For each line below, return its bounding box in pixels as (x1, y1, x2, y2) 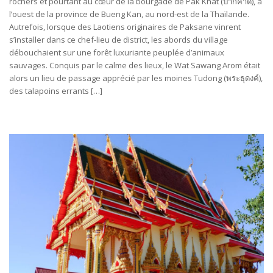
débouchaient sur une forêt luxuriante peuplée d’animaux (9, 47, 224, 58)
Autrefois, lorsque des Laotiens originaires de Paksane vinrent (9, 21, 241, 32)
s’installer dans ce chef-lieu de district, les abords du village (9, 34, 228, 45)
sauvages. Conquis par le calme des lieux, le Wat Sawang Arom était (9, 60, 260, 71)
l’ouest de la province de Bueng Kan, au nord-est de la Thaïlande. (9, 9, 249, 19)
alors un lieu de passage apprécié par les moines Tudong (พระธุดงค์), (9, 73, 263, 83)
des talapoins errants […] (9, 85, 102, 96)
